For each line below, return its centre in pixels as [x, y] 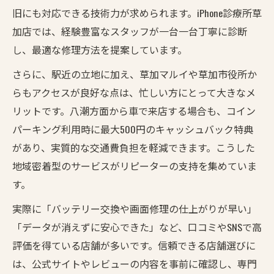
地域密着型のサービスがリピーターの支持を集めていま [135, 165]
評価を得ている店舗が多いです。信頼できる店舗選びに [134, 245]
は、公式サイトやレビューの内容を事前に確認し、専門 [135, 263]
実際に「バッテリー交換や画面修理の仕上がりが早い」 [135, 208]
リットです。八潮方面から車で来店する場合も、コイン [134, 110]
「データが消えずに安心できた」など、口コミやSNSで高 [137, 227]
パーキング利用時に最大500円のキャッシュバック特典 [133, 129]
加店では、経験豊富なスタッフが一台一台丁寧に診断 [130, 31]
